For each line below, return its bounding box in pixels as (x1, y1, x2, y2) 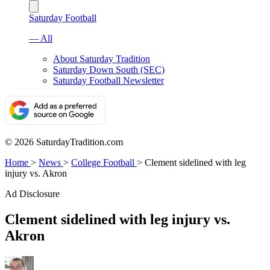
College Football (71, 157, 134, 168)
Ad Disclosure (5, 189, 60, 199)
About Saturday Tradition (53, 54, 150, 64)
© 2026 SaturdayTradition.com (5, 137, 123, 147)
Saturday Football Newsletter (53, 75, 164, 86)
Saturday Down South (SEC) (53, 64, 165, 75)
